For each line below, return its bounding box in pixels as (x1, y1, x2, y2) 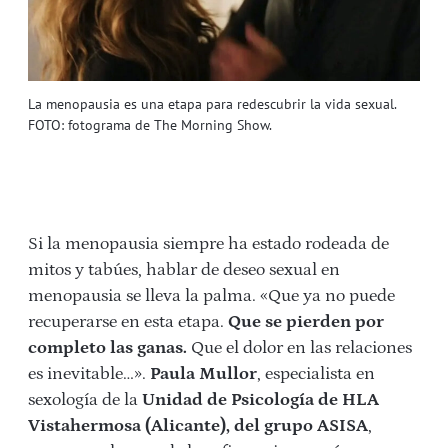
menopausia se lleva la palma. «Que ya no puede (28, 285, 395, 306)
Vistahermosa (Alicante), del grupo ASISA (28, 415, 368, 436)
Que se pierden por (228, 311, 384, 332)
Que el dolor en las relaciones (187, 337, 412, 358)
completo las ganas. (28, 337, 187, 358)
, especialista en (257, 363, 375, 384)
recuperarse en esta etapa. (28, 311, 228, 332)
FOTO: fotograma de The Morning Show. (28, 115, 272, 134)
